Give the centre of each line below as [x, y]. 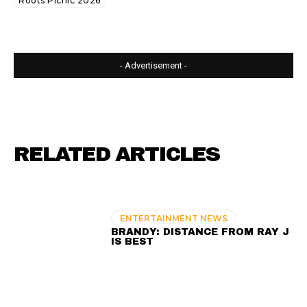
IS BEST [133, 241]
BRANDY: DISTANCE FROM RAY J [200, 232]
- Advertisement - [153, 66]
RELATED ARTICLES [116, 155]
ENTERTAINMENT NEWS [174, 218]
